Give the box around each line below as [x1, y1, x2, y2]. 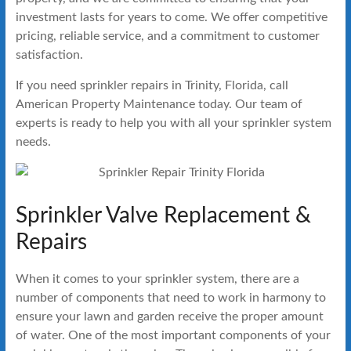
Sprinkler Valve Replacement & [15, 204, 311, 226]
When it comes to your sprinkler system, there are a [15, 272, 299, 285]
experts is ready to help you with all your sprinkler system [15, 116, 331, 129]
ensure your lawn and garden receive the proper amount [15, 309, 324, 323]
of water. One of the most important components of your [15, 328, 331, 342]
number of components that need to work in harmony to [15, 291, 326, 304]
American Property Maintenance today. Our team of [15, 97, 302, 110]
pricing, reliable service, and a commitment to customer [15, 29, 320, 42]
